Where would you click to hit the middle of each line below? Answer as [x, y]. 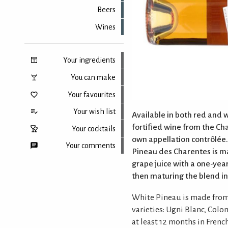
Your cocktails [93, 129]
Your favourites [91, 94]
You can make [93, 77]
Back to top [97, 187]
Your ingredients [89, 60]
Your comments [90, 146]
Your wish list [94, 112]
